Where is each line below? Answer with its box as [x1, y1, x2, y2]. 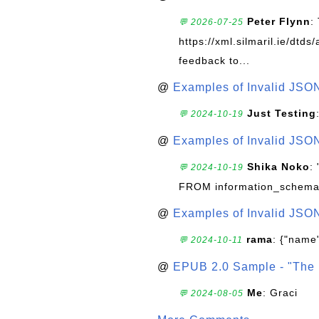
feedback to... [179, 55, 250, 66]
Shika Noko [247, 161, 310, 172]
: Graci [263, 287, 298, 298]
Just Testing [247, 108, 316, 119]
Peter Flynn [247, 16, 310, 27]
